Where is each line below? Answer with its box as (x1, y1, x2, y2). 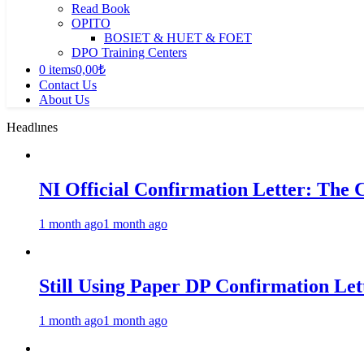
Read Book (71, 2, 130, 15)
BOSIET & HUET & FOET (104, 31, 252, 45)
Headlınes (6, 120, 58, 134)
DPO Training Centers (71, 45, 187, 59)
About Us (39, 93, 89, 106)
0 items (39, 63, 76, 76)
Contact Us (39, 78, 97, 92)
